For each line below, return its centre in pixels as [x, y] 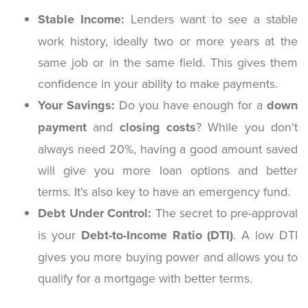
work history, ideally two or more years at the [168, 41]
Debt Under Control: [95, 213]
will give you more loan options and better [168, 170]
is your [59, 234]
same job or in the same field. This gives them [168, 62]
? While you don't [247, 126]
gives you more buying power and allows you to [168, 256]
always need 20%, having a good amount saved [168, 148]
